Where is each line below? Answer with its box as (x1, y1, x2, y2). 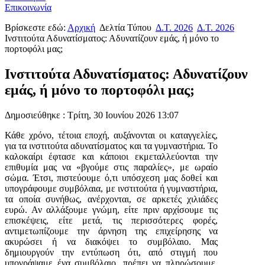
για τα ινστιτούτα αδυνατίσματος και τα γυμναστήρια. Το (5, 140, 218, 151)
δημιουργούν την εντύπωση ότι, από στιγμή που (5, 247, 218, 257)
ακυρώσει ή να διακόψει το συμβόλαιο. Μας (5, 236, 218, 247)
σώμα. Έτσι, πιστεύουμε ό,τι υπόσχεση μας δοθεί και (5, 172, 218, 183)
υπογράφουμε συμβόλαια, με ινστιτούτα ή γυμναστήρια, (5, 183, 218, 193)
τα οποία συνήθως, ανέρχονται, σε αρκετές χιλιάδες (5, 193, 218, 204)
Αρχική (67, 22, 95, 33)
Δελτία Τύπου (99, 22, 151, 33)
